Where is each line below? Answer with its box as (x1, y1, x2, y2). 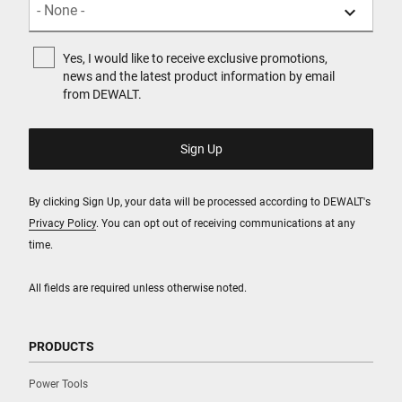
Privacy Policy (29, 216, 96, 230)
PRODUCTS (29, 338, 94, 354)
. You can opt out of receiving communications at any (96, 216, 355, 230)
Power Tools (29, 377, 88, 390)
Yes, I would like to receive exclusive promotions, (63, 50, 328, 66)
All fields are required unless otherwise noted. (29, 281, 247, 294)
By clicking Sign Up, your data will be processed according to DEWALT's (29, 195, 371, 208)
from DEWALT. (63, 86, 142, 101)
